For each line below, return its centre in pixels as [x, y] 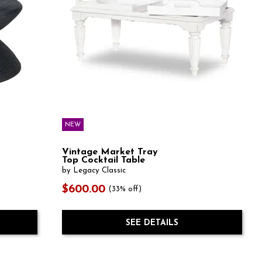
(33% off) [125, 190]
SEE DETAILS [152, 223]
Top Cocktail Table [103, 160]
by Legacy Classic [94, 171]
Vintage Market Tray [110, 152]
